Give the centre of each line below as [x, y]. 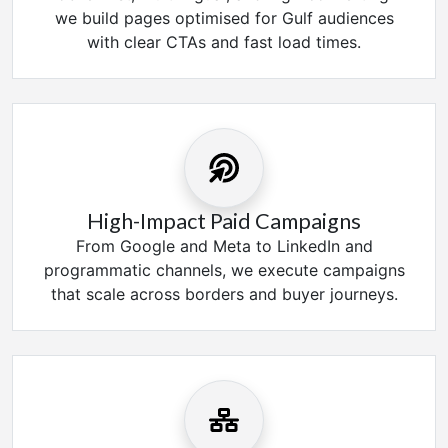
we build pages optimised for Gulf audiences [224, 18]
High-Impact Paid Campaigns [224, 221]
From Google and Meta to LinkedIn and [224, 246]
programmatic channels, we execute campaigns [224, 270]
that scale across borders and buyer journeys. [224, 294]
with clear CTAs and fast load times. [224, 42]
